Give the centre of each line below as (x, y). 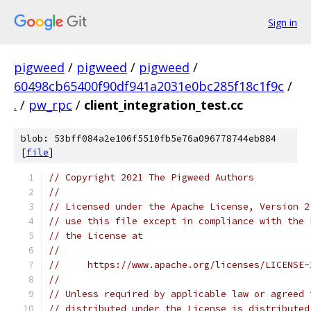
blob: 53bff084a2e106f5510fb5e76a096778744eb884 (149, 138)
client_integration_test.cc (163, 105)
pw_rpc (50, 105)
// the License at (96, 236)
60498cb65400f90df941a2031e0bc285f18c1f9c (149, 86)
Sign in (283, 22)
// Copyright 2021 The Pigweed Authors (151, 177)
